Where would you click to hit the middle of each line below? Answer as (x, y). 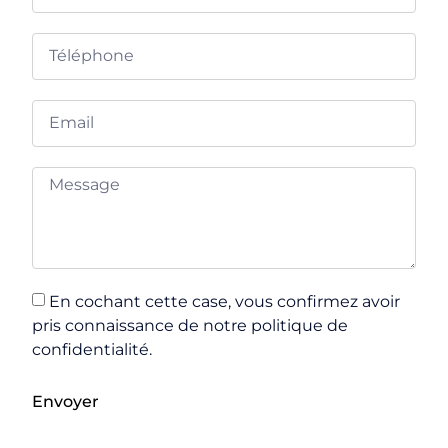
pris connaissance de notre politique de (190, 325)
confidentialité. (92, 349)
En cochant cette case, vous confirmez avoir (225, 301)
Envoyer (66, 401)
